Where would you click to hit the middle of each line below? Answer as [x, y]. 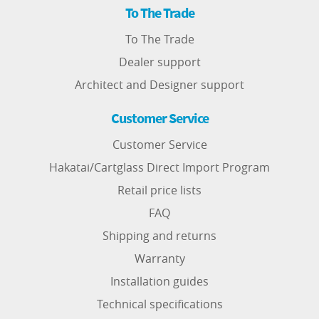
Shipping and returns [159, 236]
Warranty [159, 258]
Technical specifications [159, 304]
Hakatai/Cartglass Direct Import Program [159, 167]
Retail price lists [159, 190]
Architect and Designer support [159, 85]
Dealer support [159, 62]
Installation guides [159, 281]
